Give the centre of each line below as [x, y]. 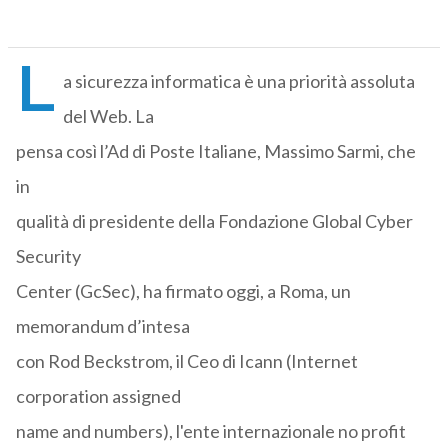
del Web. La [108, 116]
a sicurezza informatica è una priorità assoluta [238, 81]
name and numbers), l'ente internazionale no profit [210, 431]
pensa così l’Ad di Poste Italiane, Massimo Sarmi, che [215, 151]
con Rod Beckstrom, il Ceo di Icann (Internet [186, 361]
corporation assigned [98, 396]
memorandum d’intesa [102, 326]
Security [48, 256]
